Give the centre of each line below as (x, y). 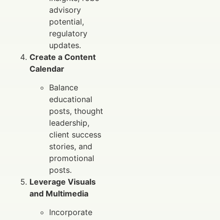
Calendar (47, 69)
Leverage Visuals (63, 182)
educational (71, 99)
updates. (65, 45)
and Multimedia (59, 194)
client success (75, 135)
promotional (72, 158)
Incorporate (71, 212)
